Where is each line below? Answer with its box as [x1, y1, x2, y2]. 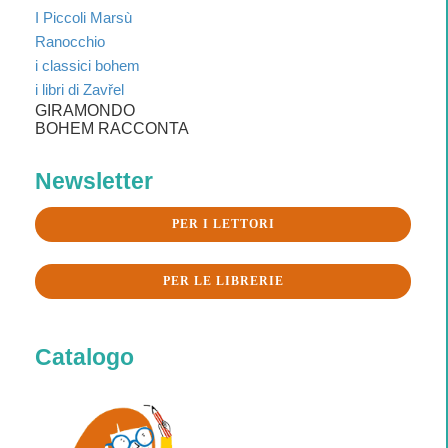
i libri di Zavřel [35, 80, 124, 98]
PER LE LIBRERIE [162, 273, 284, 288]
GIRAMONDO [35, 101, 135, 119]
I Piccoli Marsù [35, 8, 132, 26]
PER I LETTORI [171, 216, 275, 231]
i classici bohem [35, 56, 140, 74]
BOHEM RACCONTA [35, 119, 189, 137]
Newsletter [35, 168, 153, 194]
